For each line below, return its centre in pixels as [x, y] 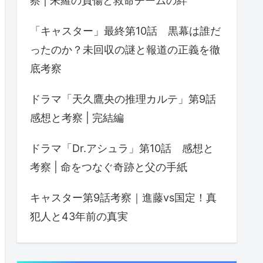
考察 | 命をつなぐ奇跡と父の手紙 [109, 167]
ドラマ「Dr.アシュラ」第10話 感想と [122, 148]
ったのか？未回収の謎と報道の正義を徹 [125, 49]
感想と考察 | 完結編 [77, 117]
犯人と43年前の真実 [79, 216]
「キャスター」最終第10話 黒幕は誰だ [125, 31]
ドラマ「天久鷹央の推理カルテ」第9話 [123, 99]
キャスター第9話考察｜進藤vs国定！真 [123, 197]
